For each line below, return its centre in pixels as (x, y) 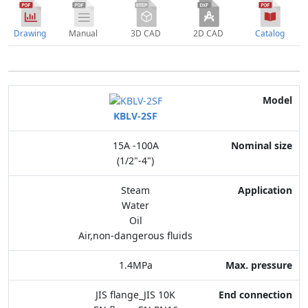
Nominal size (258, 127)
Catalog (269, 33)
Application (263, 155)
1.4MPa (135, 265)
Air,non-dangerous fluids (135, 236)
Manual (83, 33)
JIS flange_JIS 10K (135, 295)
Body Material (256, 240)
